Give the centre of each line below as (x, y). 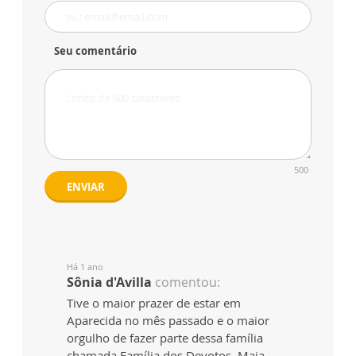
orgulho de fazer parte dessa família (165, 337)
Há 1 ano (85, 266)
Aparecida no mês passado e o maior (168, 320)
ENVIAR (86, 186)
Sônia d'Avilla (109, 282)
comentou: (188, 282)
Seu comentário (95, 50)
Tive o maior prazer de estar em (154, 302)
